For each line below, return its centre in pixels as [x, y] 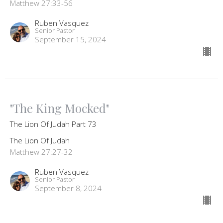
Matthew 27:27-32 [41, 152]
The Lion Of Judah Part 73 [53, 124]
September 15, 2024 [70, 40]
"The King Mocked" [59, 108]
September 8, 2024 [68, 188]
